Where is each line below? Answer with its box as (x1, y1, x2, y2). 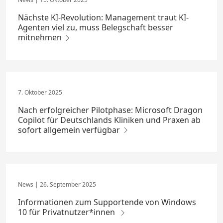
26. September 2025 (38, 180, 96, 189)
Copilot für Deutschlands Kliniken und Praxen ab (18, 114, 201, 125)
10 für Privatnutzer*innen (18, 207, 119, 218)
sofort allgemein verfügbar (18, 124, 122, 135)
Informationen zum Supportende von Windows (18, 197, 196, 208)
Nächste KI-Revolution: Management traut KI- (18, 12, 189, 23)
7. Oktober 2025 (18, 88, 62, 97)
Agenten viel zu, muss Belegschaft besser (18, 22, 173, 33)
